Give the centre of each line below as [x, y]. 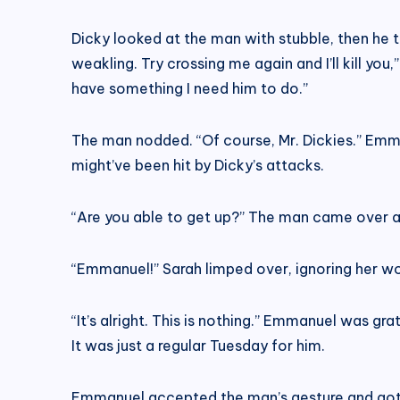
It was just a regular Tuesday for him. [198, 345]
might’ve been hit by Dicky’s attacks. [198, 165]
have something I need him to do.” [190, 88]
